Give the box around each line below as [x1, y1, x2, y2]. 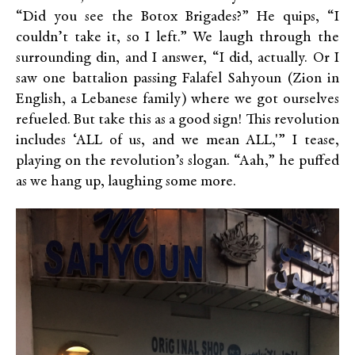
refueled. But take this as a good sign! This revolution [16, 113, 339, 128]
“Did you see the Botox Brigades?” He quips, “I [16, 10, 339, 25]
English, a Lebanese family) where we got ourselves [16, 92, 339, 108]
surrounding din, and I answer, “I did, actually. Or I [16, 51, 339, 67]
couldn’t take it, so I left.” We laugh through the [16, 30, 339, 46]
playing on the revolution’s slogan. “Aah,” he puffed [16, 154, 339, 170]
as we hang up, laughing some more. [16, 174, 236, 190]
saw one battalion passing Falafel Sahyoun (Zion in [16, 71, 339, 87]
